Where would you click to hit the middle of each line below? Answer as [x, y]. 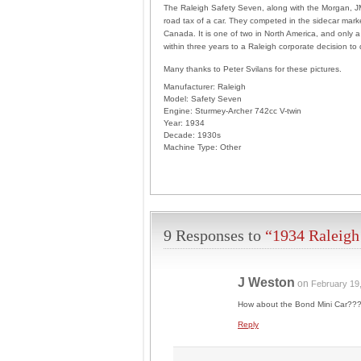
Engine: [178, 111]
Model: [176, 99]
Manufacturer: [189, 87]
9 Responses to [214, 235]
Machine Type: [191, 147]
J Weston [266, 282]
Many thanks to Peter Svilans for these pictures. [253, 69]
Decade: [179, 135]
